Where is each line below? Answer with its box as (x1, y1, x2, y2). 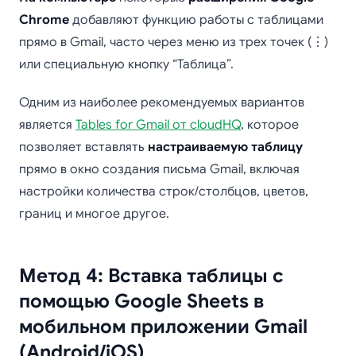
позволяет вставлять (19, 139, 148, 155)
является (19, 117, 75, 133)
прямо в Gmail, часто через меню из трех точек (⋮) (19, 34, 328, 50)
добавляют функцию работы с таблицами (69, 12, 323, 28)
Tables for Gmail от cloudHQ (75, 117, 241, 133)
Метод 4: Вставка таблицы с (19, 264, 284, 288)
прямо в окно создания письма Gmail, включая (19, 161, 300, 177)
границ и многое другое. (19, 206, 169, 222)
